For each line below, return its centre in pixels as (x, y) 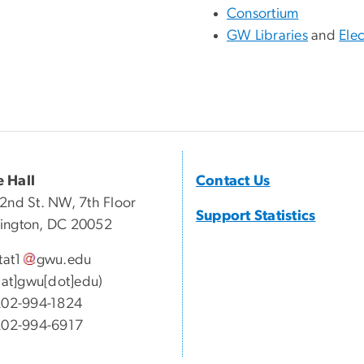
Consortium (263, 14)
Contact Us (233, 182)
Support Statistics (256, 217)
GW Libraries (267, 36)
